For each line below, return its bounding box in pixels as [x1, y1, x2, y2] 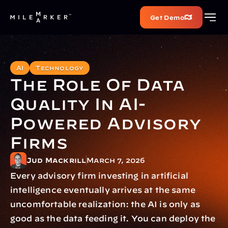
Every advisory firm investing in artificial [10, 171, 188, 180]
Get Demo [150, 13, 184, 21]
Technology [36, 64, 84, 71]
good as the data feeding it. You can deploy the [10, 214, 216, 223]
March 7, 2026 [87, 156, 146, 164]
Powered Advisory [10, 113, 202, 132]
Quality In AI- [10, 94, 146, 113]
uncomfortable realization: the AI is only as [10, 199, 201, 209]
